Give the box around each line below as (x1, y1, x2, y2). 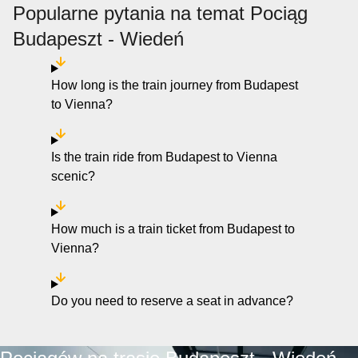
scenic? (51, 169, 95, 183)
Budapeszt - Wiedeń (13, 28, 184, 50)
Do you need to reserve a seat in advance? (51, 294, 293, 308)
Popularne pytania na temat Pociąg (13, 2, 308, 24)
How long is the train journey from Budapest (51, 78, 298, 92)
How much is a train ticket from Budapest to (51, 222, 295, 236)
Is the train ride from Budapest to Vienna (51, 150, 277, 164)
